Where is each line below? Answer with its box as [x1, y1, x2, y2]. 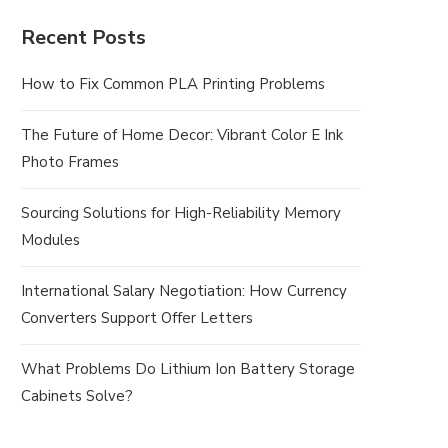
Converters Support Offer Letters [21, 307, 253, 328]
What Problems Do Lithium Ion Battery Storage [21, 358, 355, 379]
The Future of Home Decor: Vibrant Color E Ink [21, 124, 343, 145]
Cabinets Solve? [21, 385, 133, 406]
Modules [21, 229, 80, 250]
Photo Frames [21, 151, 119, 172]
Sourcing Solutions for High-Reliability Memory [21, 202, 341, 223]
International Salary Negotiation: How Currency [21, 280, 347, 301]
